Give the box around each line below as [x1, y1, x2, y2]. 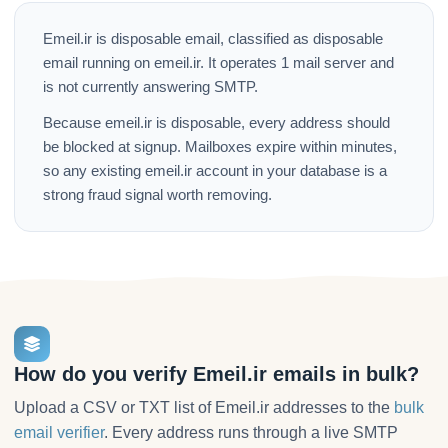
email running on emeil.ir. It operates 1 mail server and [43, 55, 394, 72]
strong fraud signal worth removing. [43, 187, 272, 204]
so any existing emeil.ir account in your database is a [43, 163, 387, 180]
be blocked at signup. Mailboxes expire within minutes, [43, 139, 397, 156]
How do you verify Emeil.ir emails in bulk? [14, 363, 419, 386]
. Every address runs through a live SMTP [104, 424, 398, 442]
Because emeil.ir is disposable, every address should [43, 115, 390, 132]
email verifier [14, 424, 104, 442]
